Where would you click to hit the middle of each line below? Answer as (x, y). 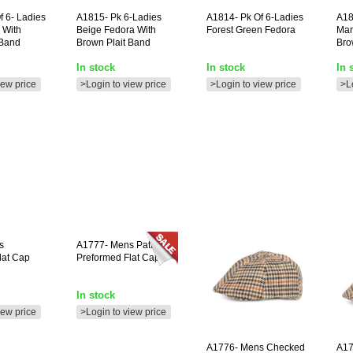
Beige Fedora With (116, 30)
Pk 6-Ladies (135, 17)
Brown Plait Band (113, 43)
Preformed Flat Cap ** (123, 258)
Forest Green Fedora (251, 30)
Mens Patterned (143, 245)
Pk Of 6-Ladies (271, 17)
